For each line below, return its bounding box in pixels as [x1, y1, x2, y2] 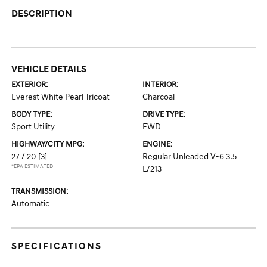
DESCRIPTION [11, 8, 73, 20]
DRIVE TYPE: [142, 110, 185, 120]
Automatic [11, 198, 50, 209]
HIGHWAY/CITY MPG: [11, 139, 85, 150]
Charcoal [142, 92, 175, 103]
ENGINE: [142, 139, 172, 150]
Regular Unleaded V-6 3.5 [142, 151, 237, 162]
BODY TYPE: [11, 110, 52, 120]
